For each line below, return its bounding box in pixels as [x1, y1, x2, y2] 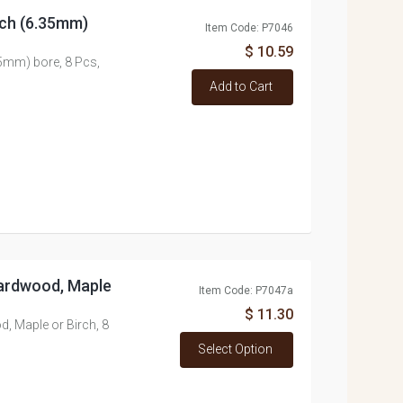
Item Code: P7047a [198, 284, 293, 297]
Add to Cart [209, 79, 273, 94]
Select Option [197, 342, 273, 356]
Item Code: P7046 [204, 22, 293, 34]
